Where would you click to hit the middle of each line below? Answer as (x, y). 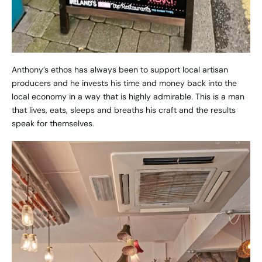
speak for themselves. (53, 124)
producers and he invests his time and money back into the (124, 83)
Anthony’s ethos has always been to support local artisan (120, 70)
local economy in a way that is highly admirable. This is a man (128, 97)
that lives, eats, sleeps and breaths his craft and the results (124, 110)
